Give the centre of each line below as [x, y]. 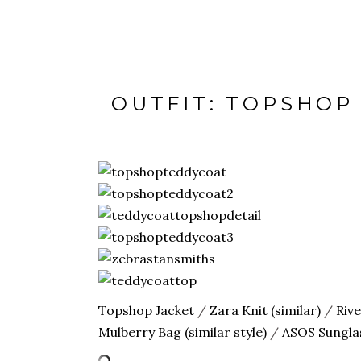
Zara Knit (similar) [265, 310]
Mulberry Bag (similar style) [183, 332]
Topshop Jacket [146, 310]
